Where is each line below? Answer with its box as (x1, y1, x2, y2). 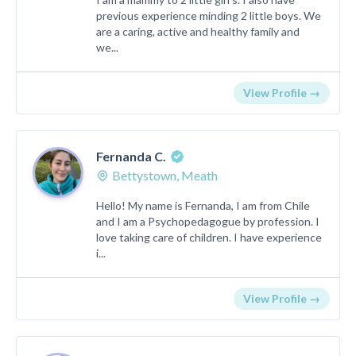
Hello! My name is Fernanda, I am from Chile (96, 199, 310, 212)
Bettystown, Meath (112, 168, 218, 183)
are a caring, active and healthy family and (96, 25, 300, 38)
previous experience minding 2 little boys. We (96, 9, 321, 22)
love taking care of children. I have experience (96, 230, 322, 244)
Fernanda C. (96, 149, 166, 164)
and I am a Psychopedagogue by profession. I (96, 215, 319, 228)
